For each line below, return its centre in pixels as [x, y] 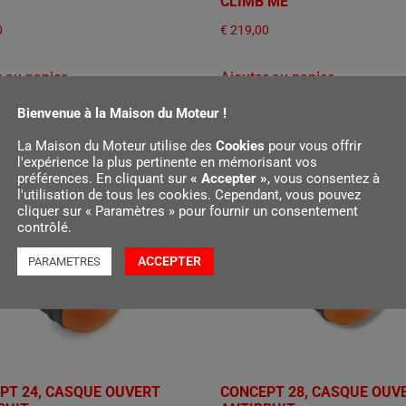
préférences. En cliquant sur [104, 178]
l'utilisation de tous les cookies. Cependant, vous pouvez [189, 194]
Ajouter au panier [277, 78]
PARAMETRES [64, 261]
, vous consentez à [324, 178]
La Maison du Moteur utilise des [116, 145]
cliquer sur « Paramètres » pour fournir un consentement [188, 211]
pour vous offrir [313, 145]
